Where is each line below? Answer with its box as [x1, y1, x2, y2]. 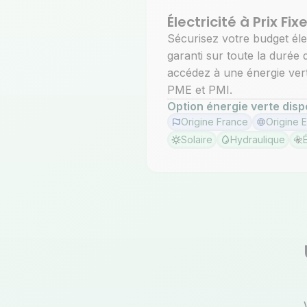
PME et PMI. [167, 83, 232, 97]
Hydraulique [230, 134, 285, 145]
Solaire [180, 134, 212, 145]
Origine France [180, 116, 248, 127]
